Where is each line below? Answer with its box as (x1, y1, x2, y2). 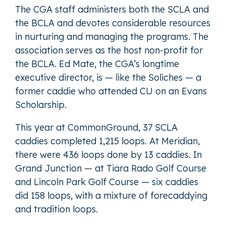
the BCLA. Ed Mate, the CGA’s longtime (15, 58, 179, 70)
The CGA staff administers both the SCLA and (15, 3, 209, 15)
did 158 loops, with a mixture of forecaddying (15, 189, 207, 201)
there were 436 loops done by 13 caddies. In (15, 148, 202, 160)
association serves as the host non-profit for (15, 44, 203, 56)
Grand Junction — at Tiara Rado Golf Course (15, 162, 206, 174)
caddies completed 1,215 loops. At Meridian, (15, 135, 200, 147)
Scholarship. (15, 98, 67, 110)
